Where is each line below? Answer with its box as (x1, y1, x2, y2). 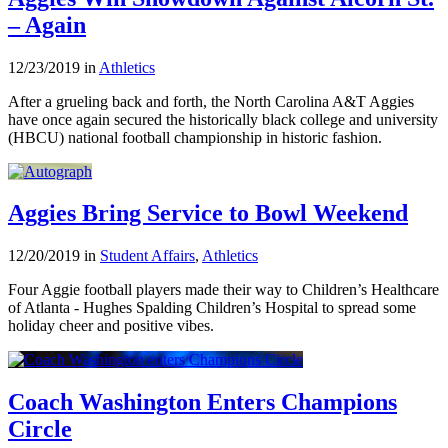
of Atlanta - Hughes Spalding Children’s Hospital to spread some (8, 299, 416, 317)
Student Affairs (100, 247, 195, 265)
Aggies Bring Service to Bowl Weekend (8, 200, 408, 227)
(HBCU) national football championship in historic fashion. (8, 128, 382, 146)
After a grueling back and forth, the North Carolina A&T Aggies (8, 92, 414, 110)
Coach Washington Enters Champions (8, 389, 397, 416)
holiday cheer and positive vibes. (8, 317, 214, 335)
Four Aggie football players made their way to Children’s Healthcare (8, 281, 439, 299)
